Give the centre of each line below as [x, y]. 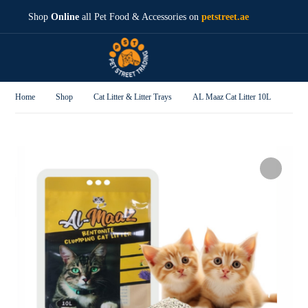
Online [65, 16]
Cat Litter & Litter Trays [133, 97]
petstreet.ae [225, 16]
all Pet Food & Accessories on [141, 16]
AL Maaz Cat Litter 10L [232, 97]
